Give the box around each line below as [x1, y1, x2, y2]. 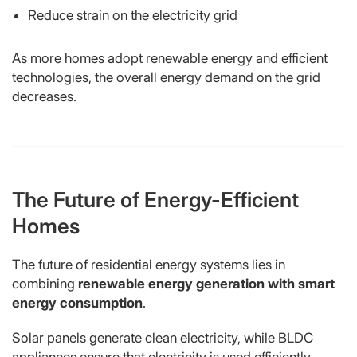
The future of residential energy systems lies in [12, 256, 285, 273]
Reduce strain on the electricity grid [28, 6, 237, 23]
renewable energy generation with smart [78, 275, 335, 292]
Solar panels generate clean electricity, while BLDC [12, 329, 313, 346]
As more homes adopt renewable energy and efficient [12, 49, 328, 66]
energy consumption [12, 294, 143, 311]
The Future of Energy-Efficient [12, 186, 299, 212]
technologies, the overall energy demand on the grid [12, 69, 320, 85]
